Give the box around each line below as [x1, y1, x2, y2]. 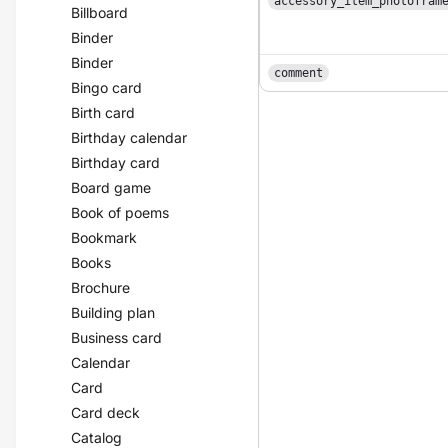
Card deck [71, 404, 141, 421]
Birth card [71, 104, 136, 121]
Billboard [71, 4, 129, 21]
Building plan [71, 304, 156, 321]
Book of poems [71, 204, 170, 221]
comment [274, 66, 324, 80]
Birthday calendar [71, 129, 188, 146]
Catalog [71, 429, 123, 446]
